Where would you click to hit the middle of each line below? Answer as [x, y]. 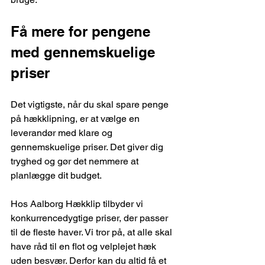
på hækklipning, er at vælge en [76, 118]
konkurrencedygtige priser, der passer [91, 218]
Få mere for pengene [83, 31]
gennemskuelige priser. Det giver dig [88, 147]
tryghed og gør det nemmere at [76, 161]
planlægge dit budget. [56, 175]
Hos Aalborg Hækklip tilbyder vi [78, 203]
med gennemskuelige [85, 52]
